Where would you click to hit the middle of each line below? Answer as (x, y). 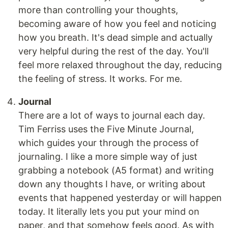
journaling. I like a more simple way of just (108, 156)
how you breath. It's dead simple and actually (116, 37)
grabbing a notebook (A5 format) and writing (116, 170)
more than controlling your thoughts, (98, 10)
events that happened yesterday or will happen (120, 197)
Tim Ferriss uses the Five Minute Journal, (106, 129)
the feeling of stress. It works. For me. (100, 78)
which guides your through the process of (109, 142)
